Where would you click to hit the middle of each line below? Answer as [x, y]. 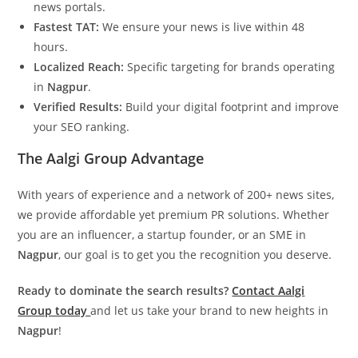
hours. [51, 47]
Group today [54, 311]
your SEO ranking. [82, 127]
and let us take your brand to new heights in [210, 311]
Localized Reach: [79, 67]
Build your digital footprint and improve [231, 107]
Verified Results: [78, 107]
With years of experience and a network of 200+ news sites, [176, 195]
